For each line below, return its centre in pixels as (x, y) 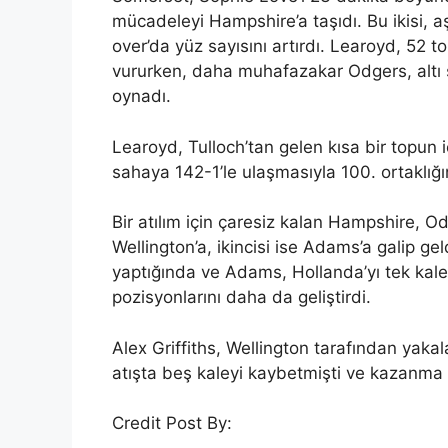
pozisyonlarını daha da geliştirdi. (241, 297)
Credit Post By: (172, 423)
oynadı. (141, 96)
